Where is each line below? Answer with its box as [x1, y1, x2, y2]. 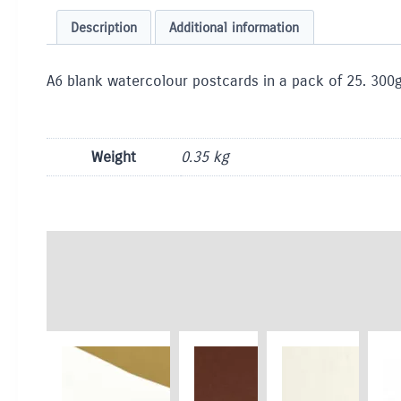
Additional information [169, 19, 300, 36]
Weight [91, 147, 136, 166]
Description [70, 19, 137, 36]
